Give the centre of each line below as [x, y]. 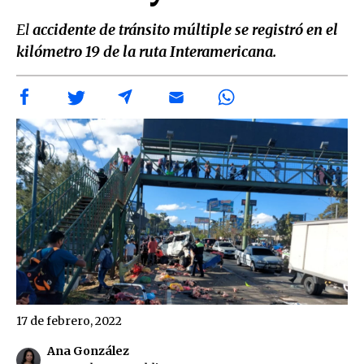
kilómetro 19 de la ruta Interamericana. [148, 52]
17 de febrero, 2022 [69, 321]
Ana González [88, 351]
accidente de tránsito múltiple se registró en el [185, 30]
